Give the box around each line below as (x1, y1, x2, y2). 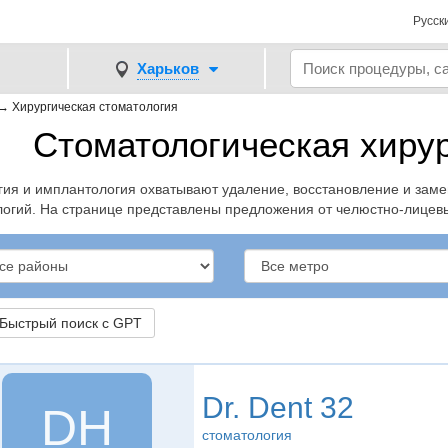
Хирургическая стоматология (12, 100, 178, 114)
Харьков (136, 59, 199, 77)
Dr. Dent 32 (201, 391, 354, 424)
